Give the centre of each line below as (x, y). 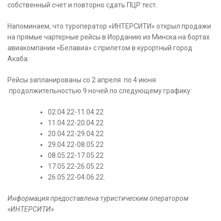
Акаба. (18, 59)
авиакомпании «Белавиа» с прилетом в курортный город (100, 48)
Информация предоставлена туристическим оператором (98, 199)
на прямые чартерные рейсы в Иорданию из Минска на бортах (109, 37)
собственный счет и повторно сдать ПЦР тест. (82, 5)
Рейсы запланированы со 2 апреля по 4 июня (82, 80)
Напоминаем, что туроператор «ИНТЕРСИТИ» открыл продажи (109, 26)
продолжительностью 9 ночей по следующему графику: (100, 91)
